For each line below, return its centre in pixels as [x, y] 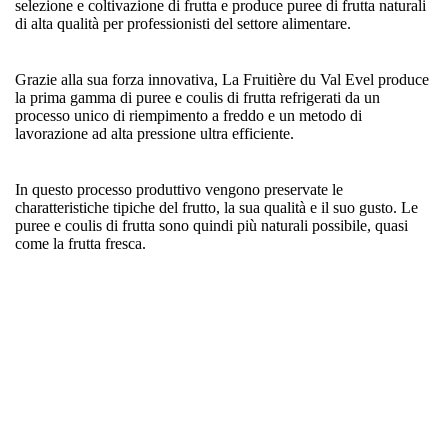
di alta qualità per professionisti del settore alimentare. [185, 23]
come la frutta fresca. [80, 243]
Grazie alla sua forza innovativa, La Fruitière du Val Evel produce [222, 79]
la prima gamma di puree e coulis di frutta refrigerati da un [197, 97]
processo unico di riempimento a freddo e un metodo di [188, 115]
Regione [51, 412]
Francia [257, 412]
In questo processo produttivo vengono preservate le [179, 189]
